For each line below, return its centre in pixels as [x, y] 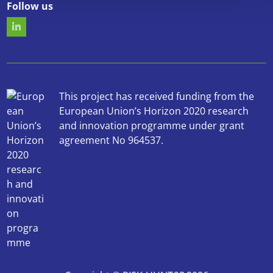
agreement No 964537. [112, 140]
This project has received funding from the [157, 96]
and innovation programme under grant [152, 126]
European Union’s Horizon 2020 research [154, 111]
